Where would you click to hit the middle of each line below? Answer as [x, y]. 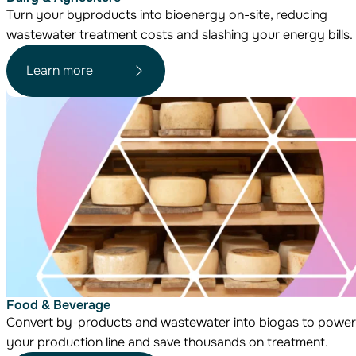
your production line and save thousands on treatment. [167, 342]
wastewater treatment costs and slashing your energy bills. [180, 34]
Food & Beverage [58, 304]
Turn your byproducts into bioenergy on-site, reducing [167, 14]
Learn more [60, 71]
